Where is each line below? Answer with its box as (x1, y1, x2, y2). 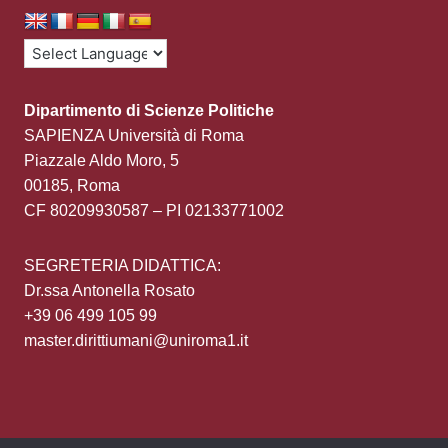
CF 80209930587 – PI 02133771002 (23, 202, 284, 220)
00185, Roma (23, 177, 120, 195)
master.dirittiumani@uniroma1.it (23, 332, 248, 350)
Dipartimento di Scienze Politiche (23, 102, 274, 120)
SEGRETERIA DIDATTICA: (23, 257, 221, 275)
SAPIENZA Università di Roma (23, 127, 244, 145)
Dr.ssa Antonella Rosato (23, 282, 195, 300)
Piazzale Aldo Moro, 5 (23, 152, 179, 170)
